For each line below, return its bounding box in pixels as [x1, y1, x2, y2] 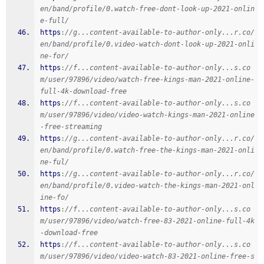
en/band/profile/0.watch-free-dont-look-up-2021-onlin [40, 5, 255, 13]
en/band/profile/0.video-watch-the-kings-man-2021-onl [40, 181, 255, 190]
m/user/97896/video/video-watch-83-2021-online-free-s [40, 252, 255, 260]
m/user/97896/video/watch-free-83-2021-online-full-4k [40, 217, 255, 225]
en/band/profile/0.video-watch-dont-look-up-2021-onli [40, 40, 255, 48]
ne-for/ [40, 52, 69, 60]
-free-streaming [40, 123, 102, 131]
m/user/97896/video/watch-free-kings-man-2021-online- [40, 75, 255, 84]
